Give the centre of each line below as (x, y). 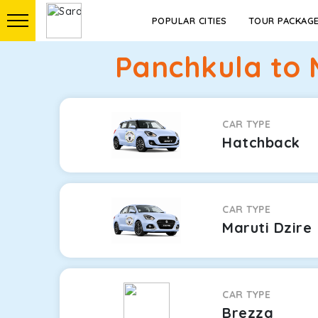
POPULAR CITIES (189, 21)
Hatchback (261, 142)
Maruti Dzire (267, 227)
